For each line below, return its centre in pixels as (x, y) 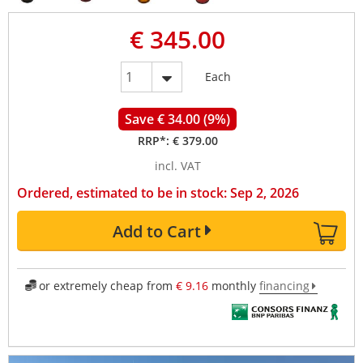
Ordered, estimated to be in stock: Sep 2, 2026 (158, 193)
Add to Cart (156, 231)
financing (284, 286)
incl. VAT (177, 166)
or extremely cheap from (107, 286)
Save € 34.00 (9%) (177, 119)
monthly (233, 286)
